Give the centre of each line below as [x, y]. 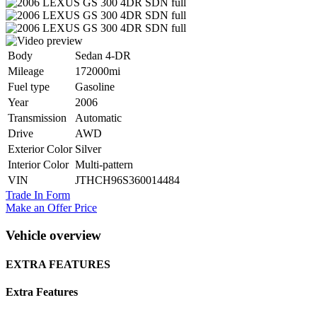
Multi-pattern [104, 164]
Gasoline [95, 86]
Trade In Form [38, 195]
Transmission [37, 117]
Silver [88, 149]
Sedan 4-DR [103, 55]
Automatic [98, 117]
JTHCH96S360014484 [127, 180]
